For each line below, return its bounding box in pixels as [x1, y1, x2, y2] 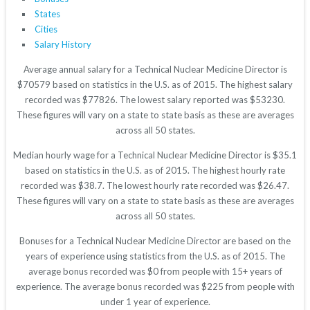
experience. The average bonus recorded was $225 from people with [15, 281, 295, 293]
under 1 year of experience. [100, 296, 210, 308]
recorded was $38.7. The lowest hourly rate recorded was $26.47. [21, 180, 289, 192]
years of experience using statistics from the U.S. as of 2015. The [25, 250, 285, 262]
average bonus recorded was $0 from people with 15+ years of [28, 266, 282, 277]
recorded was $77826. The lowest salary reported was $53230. [25, 94, 285, 106]
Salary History [34, 39, 91, 51]
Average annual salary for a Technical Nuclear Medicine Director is [23, 64, 287, 75]
